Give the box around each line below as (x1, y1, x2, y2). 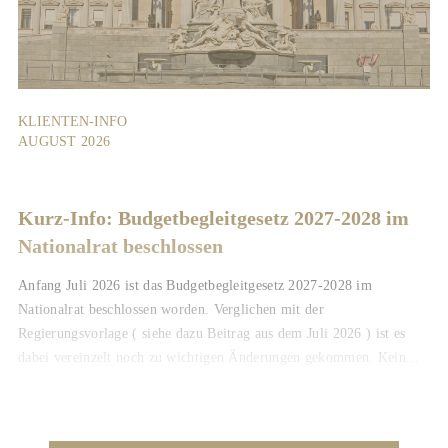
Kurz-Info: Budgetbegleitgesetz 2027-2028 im (17, 207, 409, 230)
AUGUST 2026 (17, 134, 111, 150)
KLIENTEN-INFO (17, 114, 127, 130)
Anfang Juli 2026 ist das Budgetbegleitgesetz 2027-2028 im (17, 278, 373, 294)
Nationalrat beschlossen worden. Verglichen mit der (17, 302, 324, 318)
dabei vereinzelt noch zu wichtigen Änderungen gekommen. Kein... (17, 350, 419, 366)
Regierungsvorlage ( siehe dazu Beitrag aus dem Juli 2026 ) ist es (17, 326, 406, 342)
